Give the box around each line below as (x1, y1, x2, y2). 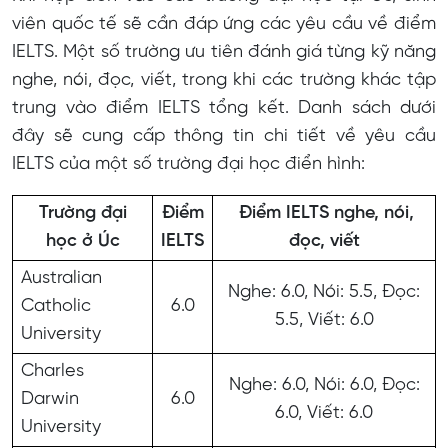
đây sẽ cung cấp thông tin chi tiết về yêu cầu (12, 126, 436, 146)
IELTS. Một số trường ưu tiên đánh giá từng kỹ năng (12, 42, 436, 62)
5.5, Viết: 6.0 (274, 310, 374, 330)
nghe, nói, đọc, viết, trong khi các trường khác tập (12, 70, 436, 90)
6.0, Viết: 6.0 (275, 403, 373, 423)
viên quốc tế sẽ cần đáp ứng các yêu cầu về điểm (12, 14, 436, 34)
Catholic (21, 296, 91, 316)
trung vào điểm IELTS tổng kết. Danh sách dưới (12, 98, 436, 118)
